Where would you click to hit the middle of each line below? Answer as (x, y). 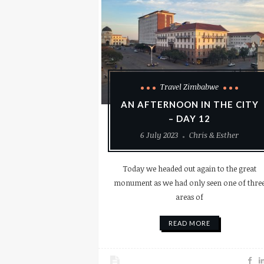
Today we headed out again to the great (190, 169)
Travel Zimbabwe (190, 87)
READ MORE (190, 223)
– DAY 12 (190, 119)
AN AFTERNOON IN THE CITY (189, 105)
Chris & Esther (214, 135)
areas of (190, 197)
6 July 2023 (159, 135)
